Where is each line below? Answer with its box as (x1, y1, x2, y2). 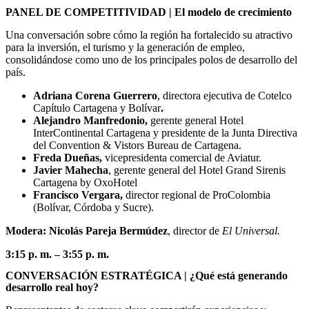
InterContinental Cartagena (33, 127, 150, 139)
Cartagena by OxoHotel (33, 177, 137, 189)
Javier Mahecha (33, 164, 108, 177)
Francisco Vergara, (33, 189, 126, 201)
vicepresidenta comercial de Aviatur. (105, 152, 261, 164)
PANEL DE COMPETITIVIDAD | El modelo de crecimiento (6, 6, 292, 19)
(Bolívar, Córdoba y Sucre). (33, 201, 154, 214)
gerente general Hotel (148, 114, 243, 127)
